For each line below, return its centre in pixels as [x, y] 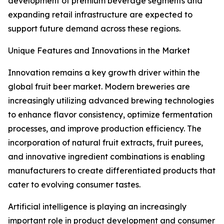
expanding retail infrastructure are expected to [100, 15]
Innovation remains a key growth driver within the [104, 73]
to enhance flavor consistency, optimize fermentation [110, 115]
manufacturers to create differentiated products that [112, 171]
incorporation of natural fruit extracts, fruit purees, [105, 143]
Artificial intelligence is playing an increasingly [97, 207]
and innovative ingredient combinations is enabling [106, 157]
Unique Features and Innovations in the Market [99, 51]
